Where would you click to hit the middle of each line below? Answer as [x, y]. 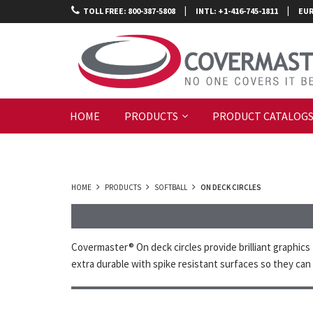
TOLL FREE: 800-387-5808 [129, 11]
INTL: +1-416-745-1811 [237, 11]
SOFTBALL [171, 187]
